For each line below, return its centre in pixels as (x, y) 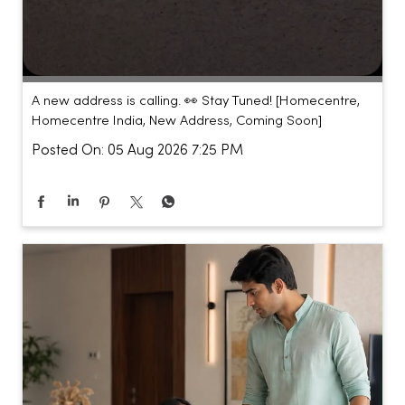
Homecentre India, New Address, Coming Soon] (177, 19)
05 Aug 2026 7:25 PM (175, 49)
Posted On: (68, 49)
